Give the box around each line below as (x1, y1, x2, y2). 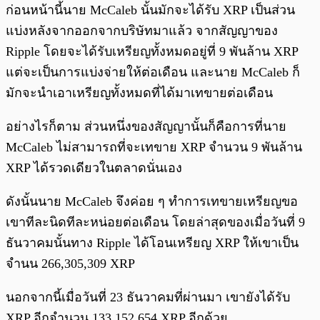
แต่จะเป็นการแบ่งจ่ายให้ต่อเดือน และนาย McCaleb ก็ (6, 64, 300, 79)
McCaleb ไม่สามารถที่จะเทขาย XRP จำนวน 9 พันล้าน (6, 139, 302, 154)
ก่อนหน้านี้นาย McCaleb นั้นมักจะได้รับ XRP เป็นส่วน (6, 2, 295, 17)
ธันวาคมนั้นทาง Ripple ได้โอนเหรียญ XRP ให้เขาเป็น (6, 235, 299, 250)
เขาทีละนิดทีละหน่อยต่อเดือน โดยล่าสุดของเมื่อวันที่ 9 (6, 214, 305, 229)
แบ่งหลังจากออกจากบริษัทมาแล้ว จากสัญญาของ (6, 23, 278, 38)
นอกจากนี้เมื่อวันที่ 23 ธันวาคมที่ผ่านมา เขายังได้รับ (6, 289, 290, 304)
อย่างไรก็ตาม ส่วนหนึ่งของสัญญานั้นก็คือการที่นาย (6, 119, 286, 134)
